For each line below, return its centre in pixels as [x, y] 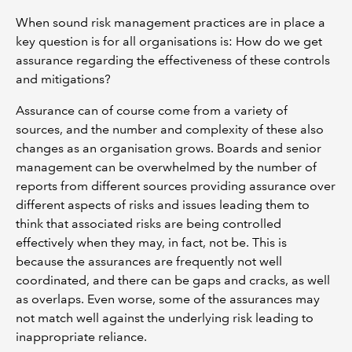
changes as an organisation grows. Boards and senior [169, 148]
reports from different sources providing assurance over [176, 186]
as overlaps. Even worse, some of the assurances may [168, 299]
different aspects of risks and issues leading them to [163, 205]
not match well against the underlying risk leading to [165, 318]
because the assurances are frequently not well [149, 261]
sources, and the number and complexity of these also [170, 129]
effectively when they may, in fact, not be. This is [151, 242]
